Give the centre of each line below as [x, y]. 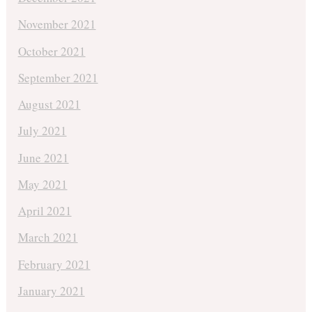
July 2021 [42, 131]
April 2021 [45, 211]
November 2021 [57, 24]
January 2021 [51, 290]
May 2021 [42, 184]
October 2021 [52, 51]
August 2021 [49, 104]
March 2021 [48, 237]
